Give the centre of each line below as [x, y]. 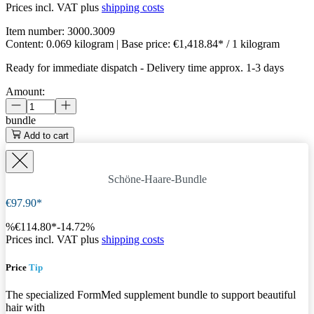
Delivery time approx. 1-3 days [215, 68]
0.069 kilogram [81, 44]
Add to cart [46, 136]
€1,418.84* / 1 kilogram [226, 44]
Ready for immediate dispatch [71, 68]
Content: [26, 44]
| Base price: [145, 44]
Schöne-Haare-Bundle [157, 179]
